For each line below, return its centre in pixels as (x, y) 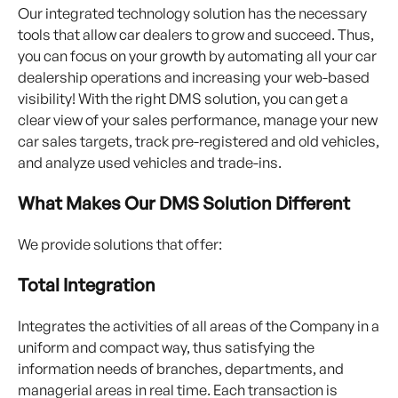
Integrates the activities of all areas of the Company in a (199, 326)
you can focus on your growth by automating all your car (197, 56)
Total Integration (87, 285)
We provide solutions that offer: (120, 244)
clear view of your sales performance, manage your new (198, 120)
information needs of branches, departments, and (181, 369)
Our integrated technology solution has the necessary (192, 13)
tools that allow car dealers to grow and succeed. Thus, (196, 35)
